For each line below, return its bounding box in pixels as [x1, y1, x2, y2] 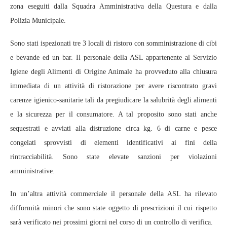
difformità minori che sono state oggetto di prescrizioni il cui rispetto [10, 204, 217, 212]
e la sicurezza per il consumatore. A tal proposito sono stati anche [10, 110, 217, 119]
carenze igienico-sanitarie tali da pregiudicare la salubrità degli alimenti [10, 96, 217, 104]
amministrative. [10, 167, 55, 175]
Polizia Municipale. [10, 17, 66, 25]
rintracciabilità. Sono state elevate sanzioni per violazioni [10, 153, 217, 161]
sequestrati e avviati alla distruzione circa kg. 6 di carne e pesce [10, 125, 217, 133]
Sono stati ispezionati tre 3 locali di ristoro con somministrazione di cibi [10, 40, 217, 48]
